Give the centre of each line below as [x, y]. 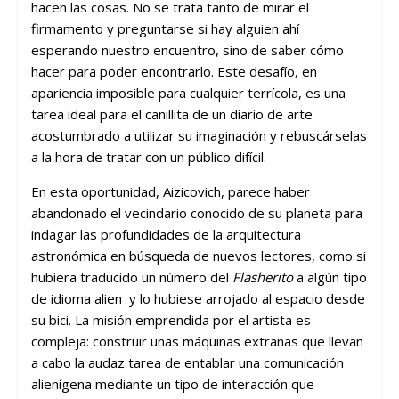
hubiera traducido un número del [131, 277]
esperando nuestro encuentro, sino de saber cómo [187, 49]
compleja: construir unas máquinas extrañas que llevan [197, 341]
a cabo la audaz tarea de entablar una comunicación [187, 362]
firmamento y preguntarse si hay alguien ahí [165, 28]
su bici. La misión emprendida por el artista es [171, 319]
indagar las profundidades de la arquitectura [166, 234]
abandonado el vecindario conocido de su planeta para [196, 212]
